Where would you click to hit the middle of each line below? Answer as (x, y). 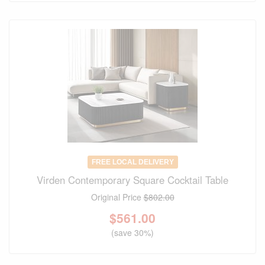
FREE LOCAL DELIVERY (132, 162)
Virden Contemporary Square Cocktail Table (132, 180)
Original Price (117, 197)
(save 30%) (132, 233)
